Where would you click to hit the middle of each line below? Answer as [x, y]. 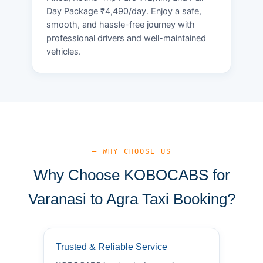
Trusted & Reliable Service [112, 247]
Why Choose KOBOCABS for [131, 175]
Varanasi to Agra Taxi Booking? [131, 199]
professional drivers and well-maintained [126, 38]
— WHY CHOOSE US [131, 151]
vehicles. [64, 51]
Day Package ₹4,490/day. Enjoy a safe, [124, 11]
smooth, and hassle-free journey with [121, 24]
